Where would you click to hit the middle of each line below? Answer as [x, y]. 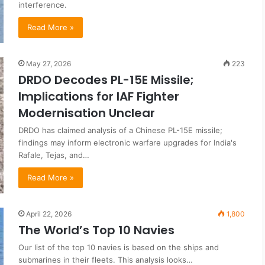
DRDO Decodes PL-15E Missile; [106, 80]
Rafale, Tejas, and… [54, 155]
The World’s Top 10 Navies [98, 230]
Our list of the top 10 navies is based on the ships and [119, 248]
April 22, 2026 [49, 214]
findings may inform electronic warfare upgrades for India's [127, 143]
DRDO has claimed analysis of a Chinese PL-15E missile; [120, 130]
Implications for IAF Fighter [99, 97]
